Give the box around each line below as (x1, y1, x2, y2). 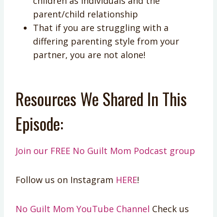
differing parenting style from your (33, 35, 179, 47)
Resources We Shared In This (15, 86, 187, 111)
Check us (150, 202, 189, 215)
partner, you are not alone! (33, 48, 145, 61)
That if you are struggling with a (33, 21, 169, 33)
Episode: (15, 110, 63, 136)
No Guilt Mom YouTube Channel (15, 202, 150, 215)
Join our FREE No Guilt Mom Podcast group (15, 144, 195, 156)
